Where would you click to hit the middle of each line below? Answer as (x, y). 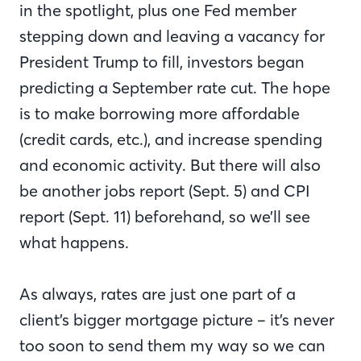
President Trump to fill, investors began (162, 62)
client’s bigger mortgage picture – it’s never (177, 320)
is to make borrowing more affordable (160, 113)
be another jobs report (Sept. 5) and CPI (164, 191)
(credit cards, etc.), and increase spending (171, 139)
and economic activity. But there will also (170, 165)
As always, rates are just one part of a (158, 294)
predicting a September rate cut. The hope (175, 87)
